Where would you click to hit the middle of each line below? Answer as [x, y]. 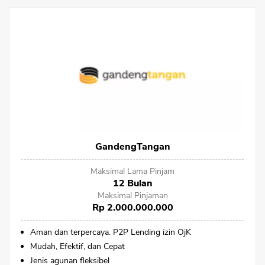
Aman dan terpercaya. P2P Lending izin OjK [111, 232]
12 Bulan [132, 183]
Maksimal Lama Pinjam [132, 171]
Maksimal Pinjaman [132, 195]
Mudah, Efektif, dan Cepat [77, 246]
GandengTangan [132, 146]
